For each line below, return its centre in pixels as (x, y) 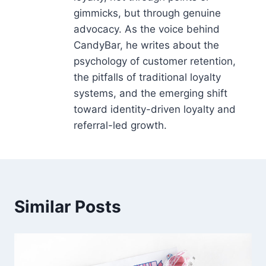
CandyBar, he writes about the (146, 45)
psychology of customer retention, (155, 61)
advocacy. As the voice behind (147, 29)
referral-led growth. (120, 126)
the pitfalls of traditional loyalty (147, 77)
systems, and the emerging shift (151, 94)
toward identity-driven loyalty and (155, 110)
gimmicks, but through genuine (147, 13)
